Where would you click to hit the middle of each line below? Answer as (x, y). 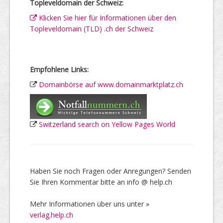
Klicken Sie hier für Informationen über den (107, 18)
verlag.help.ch (52, 215)
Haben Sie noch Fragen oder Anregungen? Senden (111, 171)
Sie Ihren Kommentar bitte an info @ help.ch (101, 182)
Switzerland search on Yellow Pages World (107, 124)
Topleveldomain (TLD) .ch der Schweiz (92, 29)
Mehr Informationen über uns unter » (90, 204)
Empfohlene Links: (59, 69)
